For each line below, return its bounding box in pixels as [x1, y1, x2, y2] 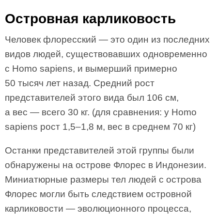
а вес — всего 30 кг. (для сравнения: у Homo [5, 107, 197, 117]
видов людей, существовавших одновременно [5, 49, 207, 59]
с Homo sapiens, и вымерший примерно [5, 63, 177, 74]
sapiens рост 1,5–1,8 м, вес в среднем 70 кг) [5, 122, 196, 132]
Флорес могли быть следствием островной [5, 189, 192, 199]
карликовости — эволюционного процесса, [5, 203, 191, 214]
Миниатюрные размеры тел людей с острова [5, 174, 201, 185]
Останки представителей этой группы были [5, 145, 194, 155]
